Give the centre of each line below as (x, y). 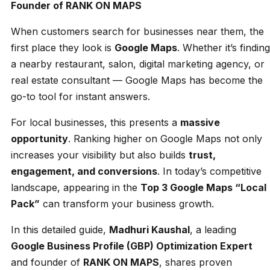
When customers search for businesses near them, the (137, 31)
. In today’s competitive (209, 171)
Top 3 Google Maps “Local (203, 187)
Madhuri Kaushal (149, 229)
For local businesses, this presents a (96, 122)
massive (200, 122)
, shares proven (196, 262)
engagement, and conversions (84, 171)
